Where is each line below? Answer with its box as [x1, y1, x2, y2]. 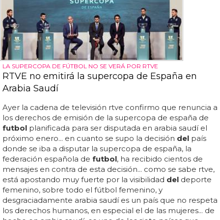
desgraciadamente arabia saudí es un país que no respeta [2, 195, 218, 205]
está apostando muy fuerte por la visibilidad [2, 174, 166, 184]
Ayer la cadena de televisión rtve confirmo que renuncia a [2, 102, 218, 112]
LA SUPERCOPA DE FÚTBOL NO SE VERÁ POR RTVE [2, 62, 158, 70]
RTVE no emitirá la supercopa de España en [2, 70, 197, 82]
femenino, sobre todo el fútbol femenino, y [2, 185, 163, 194]
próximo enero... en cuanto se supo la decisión [2, 133, 177, 143]
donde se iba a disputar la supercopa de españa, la [2, 143, 192, 153]
